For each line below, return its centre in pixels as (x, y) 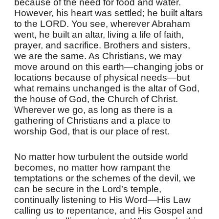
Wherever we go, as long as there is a (94, 110)
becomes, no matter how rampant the (93, 167)
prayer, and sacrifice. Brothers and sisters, (102, 45)
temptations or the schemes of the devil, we (105, 178)
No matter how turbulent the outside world (101, 157)
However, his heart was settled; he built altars (109, 13)
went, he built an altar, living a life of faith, (99, 34)
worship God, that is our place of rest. (92, 131)
